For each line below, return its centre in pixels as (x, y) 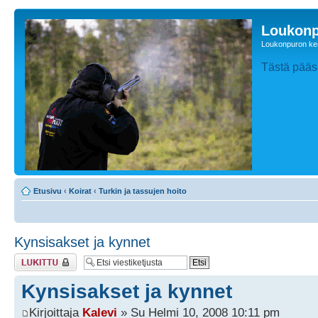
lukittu (24, 266)
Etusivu (48, 191)
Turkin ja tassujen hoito (143, 191)
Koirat (80, 191)
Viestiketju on (37, 258)
